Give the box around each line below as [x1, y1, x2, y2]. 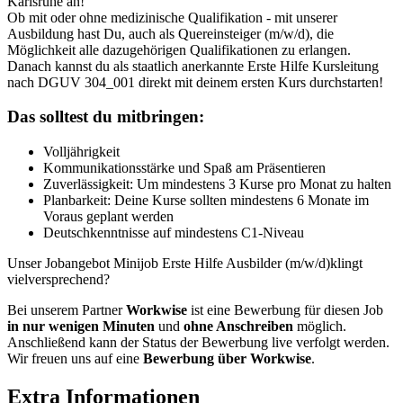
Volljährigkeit [43, 144, 120, 160]
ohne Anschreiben [184, 318, 293, 335]
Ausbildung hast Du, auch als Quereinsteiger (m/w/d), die [7, 25, 334, 41]
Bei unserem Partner [7, 302, 126, 318]
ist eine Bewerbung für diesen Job [187, 302, 383, 318]
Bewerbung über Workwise [143, 351, 311, 367]
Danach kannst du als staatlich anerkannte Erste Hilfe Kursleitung [7, 58, 379, 74]
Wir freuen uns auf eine [7, 351, 143, 367]
